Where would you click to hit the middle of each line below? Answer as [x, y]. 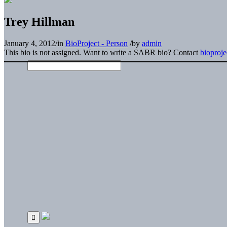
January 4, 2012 [30, 43]
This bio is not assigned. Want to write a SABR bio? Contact [102, 52]
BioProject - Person [97, 43]
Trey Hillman [39, 22]
